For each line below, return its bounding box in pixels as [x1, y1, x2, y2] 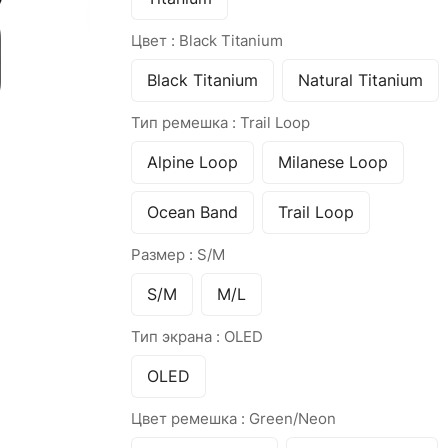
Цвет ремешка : [130, 409, 249, 428]
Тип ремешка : [130, 113, 240, 132]
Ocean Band [146, 202, 238, 222]
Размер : [130, 245, 197, 264]
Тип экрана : [130, 327, 224, 346]
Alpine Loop [146, 152, 238, 172]
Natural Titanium [297, 70, 423, 90]
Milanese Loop [277, 152, 388, 172]
